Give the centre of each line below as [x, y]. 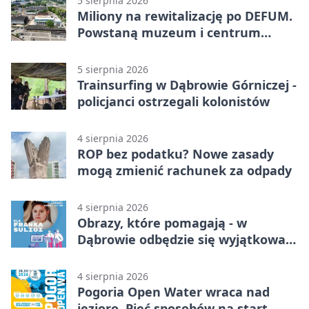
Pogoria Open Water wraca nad [173, 291]
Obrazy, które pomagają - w [162, 222]
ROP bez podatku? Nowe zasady [176, 153]
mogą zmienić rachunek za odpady [185, 170]
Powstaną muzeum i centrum [169, 32]
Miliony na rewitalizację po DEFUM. [185, 16]
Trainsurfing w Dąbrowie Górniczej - [187, 84]
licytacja [102, 256]
